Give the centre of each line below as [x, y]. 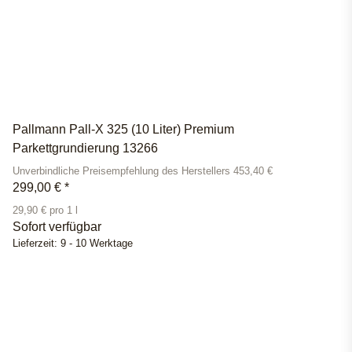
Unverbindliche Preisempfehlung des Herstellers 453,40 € [143, 172]
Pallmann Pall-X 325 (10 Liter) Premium [123, 130]
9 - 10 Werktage [97, 244]
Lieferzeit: [37, 244]
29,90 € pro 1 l [45, 211]
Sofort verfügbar [57, 227]
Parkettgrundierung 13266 [85, 148]
